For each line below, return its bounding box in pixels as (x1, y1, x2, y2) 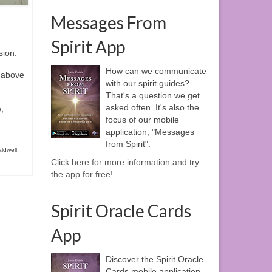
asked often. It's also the (105, 103, 199, 113)
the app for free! (50, 169, 113, 180)
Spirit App (50, 36, 125, 58)
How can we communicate (105, 66, 206, 76)
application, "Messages (105, 127, 194, 137)
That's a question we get (105, 90, 200, 101)
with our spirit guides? (105, 78, 189, 89)
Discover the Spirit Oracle (105, 254, 203, 265)
